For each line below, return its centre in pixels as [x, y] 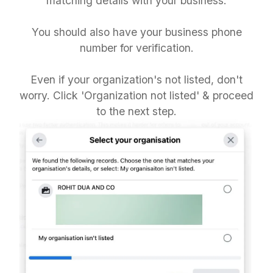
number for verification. [136, 48]
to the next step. [136, 111]
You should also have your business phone [136, 32]
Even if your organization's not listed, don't [136, 79]
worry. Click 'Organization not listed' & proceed [136, 95]
